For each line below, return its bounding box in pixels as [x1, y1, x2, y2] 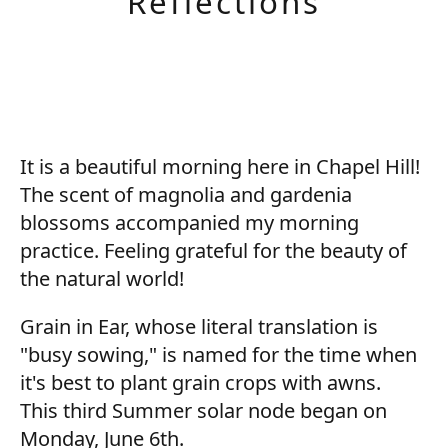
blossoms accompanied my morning [20, 209, 359, 236]
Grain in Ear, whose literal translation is [20, 313, 378, 340]
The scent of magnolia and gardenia [20, 181, 352, 208]
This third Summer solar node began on [20, 397, 387, 424]
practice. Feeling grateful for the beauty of [20, 237, 407, 264]
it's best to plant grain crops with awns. [20, 369, 381, 396]
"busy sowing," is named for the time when [20, 341, 417, 368]
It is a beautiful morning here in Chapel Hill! [20, 153, 420, 180]
